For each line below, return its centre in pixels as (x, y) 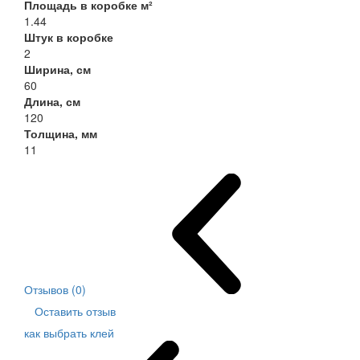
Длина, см (52, 102)
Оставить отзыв (75, 311)
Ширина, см (57, 70)
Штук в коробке (69, 37)
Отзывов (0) (55, 290)
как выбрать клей (69, 333)
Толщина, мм (61, 134)
